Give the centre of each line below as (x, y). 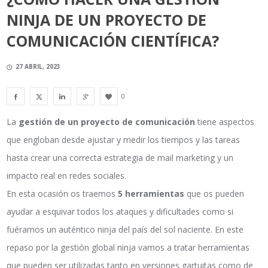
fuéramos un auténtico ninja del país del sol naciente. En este (125, 230)
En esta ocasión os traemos (63, 194)
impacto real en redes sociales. (67, 176)
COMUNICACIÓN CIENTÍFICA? (113, 41)
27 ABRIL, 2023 (38, 67)
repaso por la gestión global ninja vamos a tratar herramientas (128, 248)
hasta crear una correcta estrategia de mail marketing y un (120, 158)
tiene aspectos (225, 122)
